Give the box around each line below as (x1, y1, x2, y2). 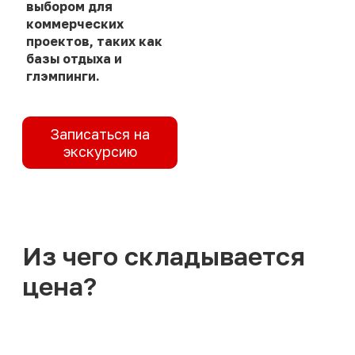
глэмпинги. (26, 68, 100, 85)
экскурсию (63, 143, 137, 161)
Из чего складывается (22, 241, 305, 272)
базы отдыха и (26, 51, 122, 67)
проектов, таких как (26, 33, 162, 50)
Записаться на (50, 125, 150, 143)
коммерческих (26, 16, 124, 32)
